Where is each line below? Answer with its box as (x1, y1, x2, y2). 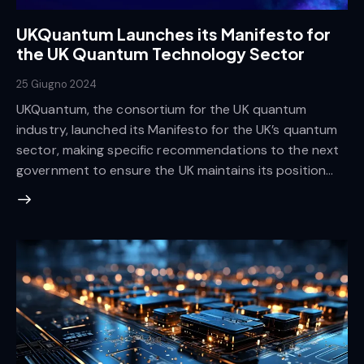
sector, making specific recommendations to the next (16, 141, 340, 159)
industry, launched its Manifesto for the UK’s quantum (16, 121, 338, 139)
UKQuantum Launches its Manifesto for (16, 23, 331, 44)
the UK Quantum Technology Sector (16, 42, 305, 63)
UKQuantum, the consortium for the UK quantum (16, 101, 307, 119)
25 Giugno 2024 (16, 76, 97, 91)
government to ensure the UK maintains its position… (16, 162, 334, 180)
